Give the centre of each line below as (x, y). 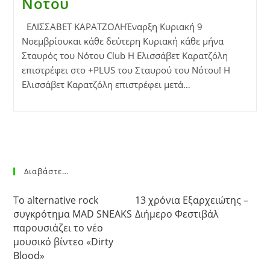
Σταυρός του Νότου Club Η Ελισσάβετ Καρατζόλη (124, 55)
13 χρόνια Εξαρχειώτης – (192, 200)
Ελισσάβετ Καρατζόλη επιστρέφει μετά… (106, 84)
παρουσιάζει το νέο (58, 228)
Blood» (29, 255)
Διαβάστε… (47, 171)
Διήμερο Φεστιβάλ (177, 214)
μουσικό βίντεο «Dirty (64, 241)
